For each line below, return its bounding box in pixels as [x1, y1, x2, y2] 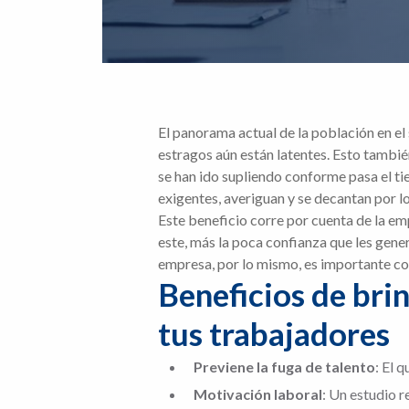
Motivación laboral [194, 385, 322, 403]
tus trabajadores [158, 314, 390, 352]
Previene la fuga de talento [194, 358, 375, 375]
